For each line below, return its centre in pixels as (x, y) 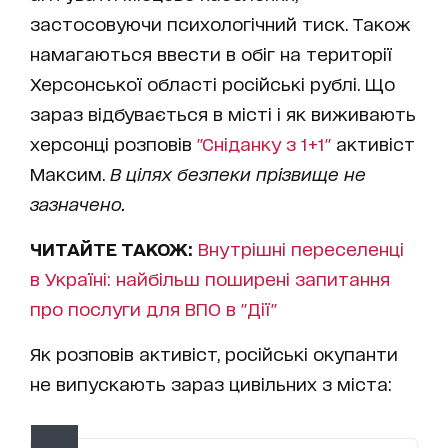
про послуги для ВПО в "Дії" (153, 308)
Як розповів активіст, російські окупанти (214, 353)
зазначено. (77, 203)
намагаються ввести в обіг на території (211, 53)
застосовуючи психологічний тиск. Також (220, 23)
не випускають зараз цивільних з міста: (211, 383)
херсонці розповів (113, 143)
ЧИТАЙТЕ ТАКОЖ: (114, 248)
